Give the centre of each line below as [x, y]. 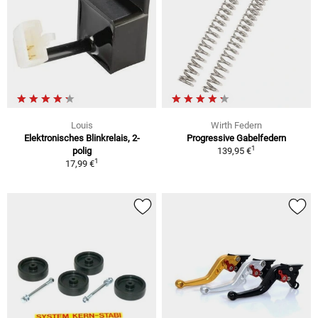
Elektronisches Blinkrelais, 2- [82, 138]
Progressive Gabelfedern [236, 138]
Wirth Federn [236, 125]
